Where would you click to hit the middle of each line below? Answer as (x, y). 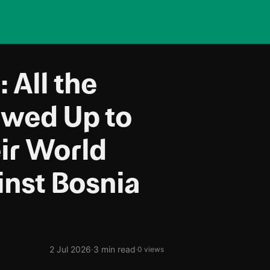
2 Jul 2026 (70, 249)
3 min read (115, 249)
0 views (151, 249)
